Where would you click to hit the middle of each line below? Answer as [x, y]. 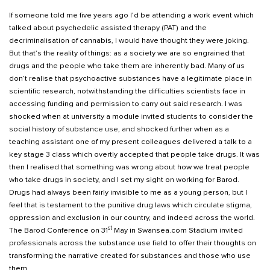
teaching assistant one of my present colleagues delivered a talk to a [130, 142]
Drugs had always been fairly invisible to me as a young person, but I [128, 192]
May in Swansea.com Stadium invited [177, 230]
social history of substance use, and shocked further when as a [119, 129]
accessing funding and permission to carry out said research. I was [126, 104]
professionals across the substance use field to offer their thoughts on [133, 243]
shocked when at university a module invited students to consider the [131, 116]
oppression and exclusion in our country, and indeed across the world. [132, 218]
